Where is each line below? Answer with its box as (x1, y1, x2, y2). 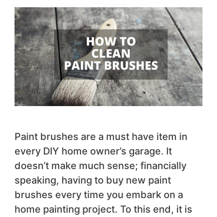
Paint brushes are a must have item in (15, 130, 187, 142)
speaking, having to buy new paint (15, 174, 171, 186)
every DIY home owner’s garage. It (15, 145, 172, 157)
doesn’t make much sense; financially (15, 159, 186, 171)
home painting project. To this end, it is (15, 203, 192, 215)
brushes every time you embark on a (15, 188, 183, 201)
